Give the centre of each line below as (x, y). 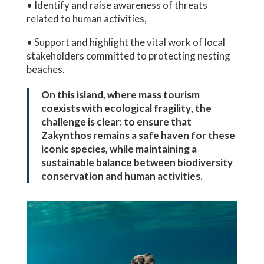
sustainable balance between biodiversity (137, 163)
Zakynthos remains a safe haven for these (138, 136)
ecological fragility (146, 108)
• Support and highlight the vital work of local (126, 42)
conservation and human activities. (122, 176)
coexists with (72, 108)
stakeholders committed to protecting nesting (128, 56)
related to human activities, (86, 19)
